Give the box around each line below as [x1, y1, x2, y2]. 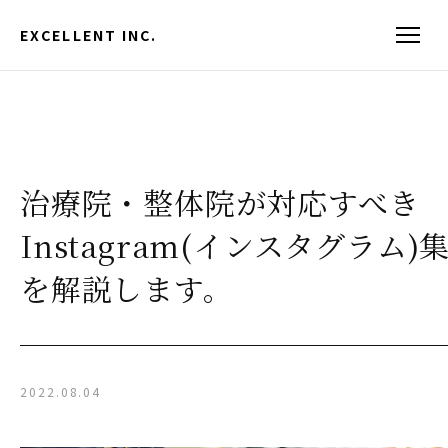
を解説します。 [20, 266, 234, 310]
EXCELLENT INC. [20, 24, 158, 45]
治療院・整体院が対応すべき [20, 180, 420, 224]
